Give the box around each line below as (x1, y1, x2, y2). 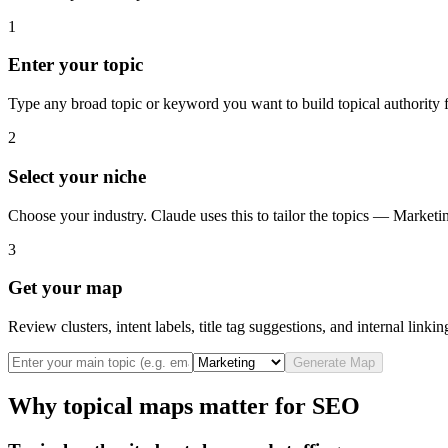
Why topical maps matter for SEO (8, 392, 360, 419)
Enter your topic (8, 54, 143, 76)
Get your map (8, 277, 123, 299)
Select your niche (8, 165, 146, 187)
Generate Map (293, 355, 375, 370)
